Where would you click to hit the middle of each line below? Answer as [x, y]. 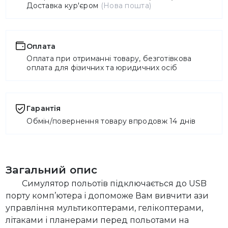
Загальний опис [52, 170]
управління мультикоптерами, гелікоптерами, [105, 208]
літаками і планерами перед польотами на [97, 220]
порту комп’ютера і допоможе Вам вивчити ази [107, 196]
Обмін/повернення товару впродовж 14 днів [111, 121]
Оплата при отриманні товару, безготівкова [109, 59]
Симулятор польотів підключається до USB [115, 183]
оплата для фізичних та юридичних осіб [102, 68]
